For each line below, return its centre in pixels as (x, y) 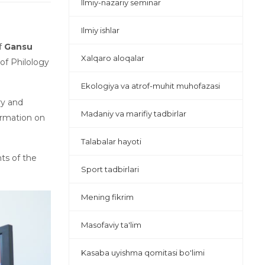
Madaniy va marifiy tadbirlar (134, 113)
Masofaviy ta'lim (111, 224)
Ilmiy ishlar (100, 30)
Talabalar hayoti (111, 141)
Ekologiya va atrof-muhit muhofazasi (151, 85)
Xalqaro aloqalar (113, 58)
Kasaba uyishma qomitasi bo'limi (143, 252)
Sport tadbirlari (110, 169)
